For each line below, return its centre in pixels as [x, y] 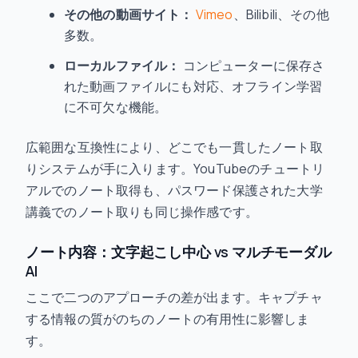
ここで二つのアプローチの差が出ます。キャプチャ [174, 297]
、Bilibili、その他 [281, 14]
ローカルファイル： [122, 66]
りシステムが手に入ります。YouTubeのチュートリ [175, 169]
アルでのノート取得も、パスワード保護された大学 [174, 190]
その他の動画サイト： [129, 14]
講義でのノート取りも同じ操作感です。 [142, 212]
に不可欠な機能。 [116, 107]
